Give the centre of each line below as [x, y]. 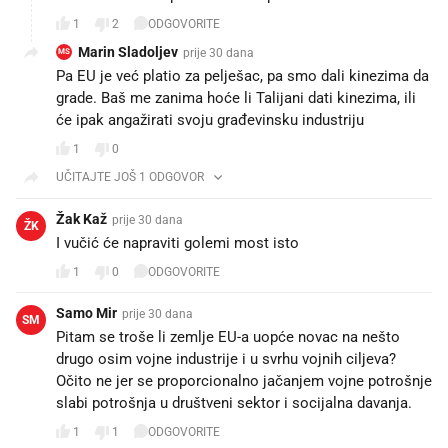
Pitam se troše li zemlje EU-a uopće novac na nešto [228, 336]
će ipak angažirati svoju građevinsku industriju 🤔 [221, 119]
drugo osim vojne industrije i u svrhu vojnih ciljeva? [226, 358]
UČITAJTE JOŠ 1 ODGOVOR [130, 176]
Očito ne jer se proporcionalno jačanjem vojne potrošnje [244, 380]
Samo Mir [86, 312]
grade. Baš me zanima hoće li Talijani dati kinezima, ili [236, 97]
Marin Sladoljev [128, 51]
